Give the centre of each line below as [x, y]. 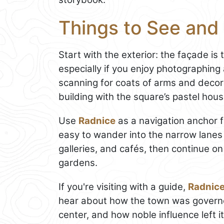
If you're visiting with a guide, [123, 187]
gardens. [78, 163]
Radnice [97, 121]
